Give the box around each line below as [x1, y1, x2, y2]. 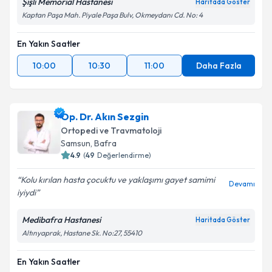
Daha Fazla [195, 60, 242, 71]
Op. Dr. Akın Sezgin [61, 110, 149, 123]
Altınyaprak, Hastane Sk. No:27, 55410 [22, 228, 142, 237]
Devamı [229, 179, 255, 188]
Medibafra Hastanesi [22, 214, 101, 225]
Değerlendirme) [97, 151, 151, 160]
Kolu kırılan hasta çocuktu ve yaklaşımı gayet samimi [21, 174, 215, 185]
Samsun [61, 138, 90, 149]
